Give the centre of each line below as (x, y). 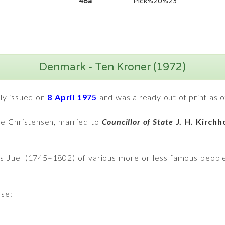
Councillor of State (139, 121)
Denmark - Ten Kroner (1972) (113, 67)
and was (115, 97)
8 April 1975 (72, 97)
